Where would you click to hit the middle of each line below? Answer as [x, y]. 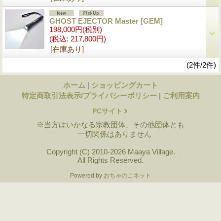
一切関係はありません [110, 134]
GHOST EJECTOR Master [95, 21]
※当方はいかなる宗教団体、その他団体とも [110, 124]
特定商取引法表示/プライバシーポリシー [89, 95]
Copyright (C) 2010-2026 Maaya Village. [110, 151]
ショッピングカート [125, 85]
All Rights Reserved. [110, 160]
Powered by [87, 175]
